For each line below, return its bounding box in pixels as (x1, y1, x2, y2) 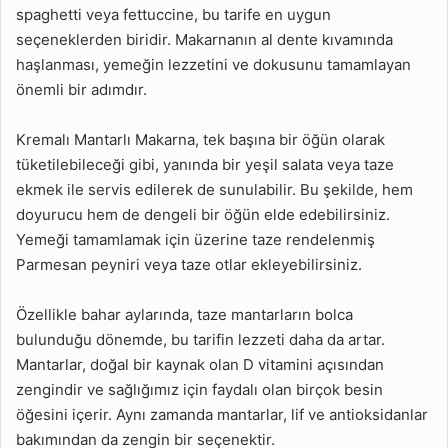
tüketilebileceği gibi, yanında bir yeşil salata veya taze (16, 154, 394, 174)
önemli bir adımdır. (16, 79, 147, 99)
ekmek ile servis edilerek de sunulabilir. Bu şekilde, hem (16, 179, 413, 199)
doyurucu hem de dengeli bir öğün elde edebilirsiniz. (16, 204, 390, 224)
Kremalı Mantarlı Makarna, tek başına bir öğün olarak (16, 129, 385, 149)
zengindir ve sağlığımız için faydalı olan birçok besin (16, 379, 383, 399)
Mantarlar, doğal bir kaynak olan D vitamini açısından (16, 354, 384, 374)
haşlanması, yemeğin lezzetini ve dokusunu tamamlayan (16, 54, 411, 74)
